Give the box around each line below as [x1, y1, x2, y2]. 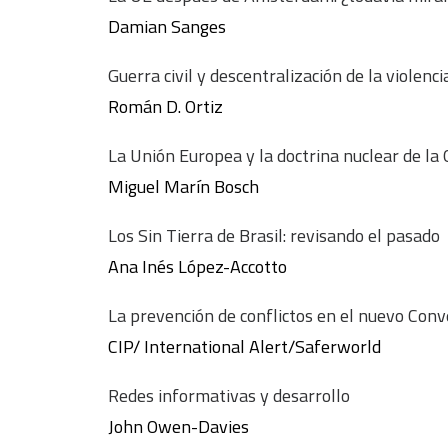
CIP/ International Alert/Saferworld [108, 333, 381, 360]
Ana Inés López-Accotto [108, 253, 287, 280]
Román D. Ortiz [108, 93, 223, 120]
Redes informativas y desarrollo [108, 382, 350, 409]
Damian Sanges [108, 13, 226, 40]
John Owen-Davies [108, 413, 249, 440]
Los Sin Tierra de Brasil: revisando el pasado [108, 222, 440, 249]
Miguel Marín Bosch [108, 173, 259, 200]
